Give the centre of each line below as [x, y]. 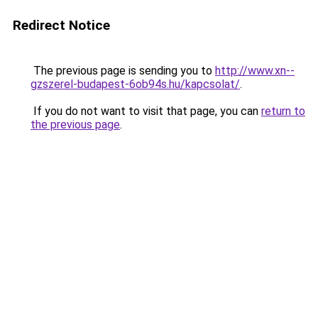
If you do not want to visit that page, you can [146, 111]
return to [283, 111]
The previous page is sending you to [123, 71]
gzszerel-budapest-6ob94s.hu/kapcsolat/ [135, 84]
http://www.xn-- [255, 71]
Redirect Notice [61, 25]
